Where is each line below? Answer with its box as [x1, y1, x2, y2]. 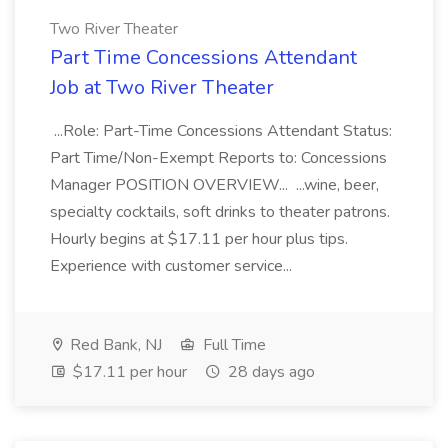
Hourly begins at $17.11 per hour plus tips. [50, 228, 348, 250]
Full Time [199, 334, 266, 356]
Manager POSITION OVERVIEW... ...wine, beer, [50, 174, 379, 196]
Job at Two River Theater [50, 74, 274, 101]
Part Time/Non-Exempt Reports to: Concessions [50, 147, 387, 169]
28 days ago [224, 361, 315, 383]
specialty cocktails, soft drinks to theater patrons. [50, 201, 390, 223]
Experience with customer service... [50, 255, 296, 277]
